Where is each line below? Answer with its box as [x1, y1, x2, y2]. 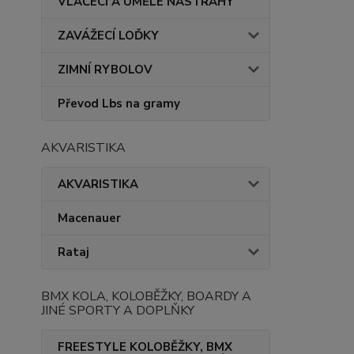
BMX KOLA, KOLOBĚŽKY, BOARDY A [41, 288, 251, 305]
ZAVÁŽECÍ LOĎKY [58, 28, 159, 43]
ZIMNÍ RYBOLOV [58, 62, 153, 77]
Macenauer [58, 210, 121, 226]
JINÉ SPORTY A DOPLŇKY [41, 302, 194, 319]
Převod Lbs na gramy [58, 96, 180, 111]
